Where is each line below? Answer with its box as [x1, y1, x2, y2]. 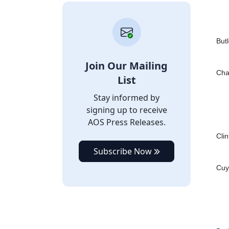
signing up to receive [86, 104, 167, 116]
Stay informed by [94, 92, 159, 103]
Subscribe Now [93, 146, 154, 157]
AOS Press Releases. [87, 117, 166, 128]
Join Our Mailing [85, 59, 168, 73]
